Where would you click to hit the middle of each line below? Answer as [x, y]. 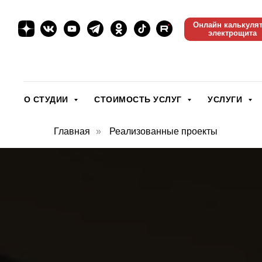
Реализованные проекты [163, 131]
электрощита [232, 33]
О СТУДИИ [47, 99]
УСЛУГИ [226, 99]
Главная [72, 131]
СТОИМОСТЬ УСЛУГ [139, 99]
